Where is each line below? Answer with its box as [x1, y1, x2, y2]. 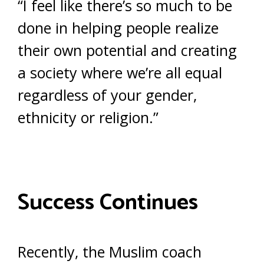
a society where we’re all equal [18, 62, 222, 82]
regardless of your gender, [18, 85, 197, 105]
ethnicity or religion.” [18, 107, 159, 127]
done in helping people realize [18, 18, 219, 38]
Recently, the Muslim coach [18, 242, 202, 262]
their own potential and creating [18, 40, 237, 60]
